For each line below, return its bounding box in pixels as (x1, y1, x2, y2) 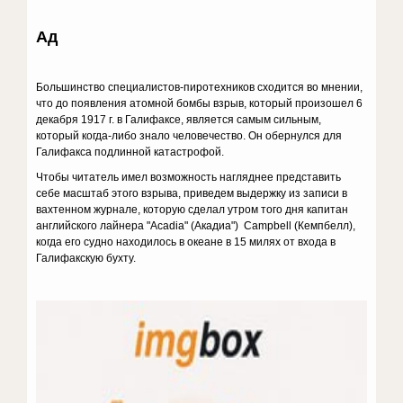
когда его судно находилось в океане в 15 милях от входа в (36, 236, 336, 248)
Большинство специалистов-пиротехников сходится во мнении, (36, 81, 363, 94)
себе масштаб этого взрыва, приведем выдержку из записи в (36, 187, 348, 200)
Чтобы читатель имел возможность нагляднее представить (36, 171, 342, 184)
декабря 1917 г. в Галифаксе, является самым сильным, (36, 113, 322, 126)
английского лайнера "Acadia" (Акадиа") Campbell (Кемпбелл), (36, 219, 356, 232)
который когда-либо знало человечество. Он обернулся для (36, 130, 343, 142)
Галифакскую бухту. (36, 252, 137, 264)
